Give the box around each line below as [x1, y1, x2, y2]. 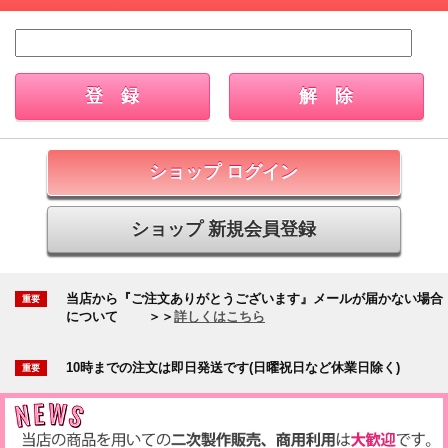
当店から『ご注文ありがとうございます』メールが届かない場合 [66, 290, 443, 306]
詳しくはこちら [174, 308, 265, 324]
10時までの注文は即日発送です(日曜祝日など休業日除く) [66, 359, 400, 375]
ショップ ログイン [149, 161, 299, 182]
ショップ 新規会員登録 [131, 218, 317, 239]
